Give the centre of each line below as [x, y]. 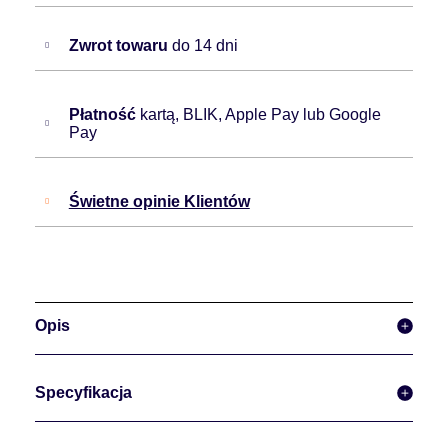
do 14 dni [204, 46]
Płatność [104, 115]
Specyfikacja [83, 393]
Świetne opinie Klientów [159, 202]
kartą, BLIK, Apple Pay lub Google [260, 115]
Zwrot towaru [120, 46]
